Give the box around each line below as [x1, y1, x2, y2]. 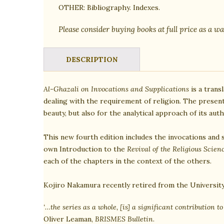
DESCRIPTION [66, 55, 117, 64]
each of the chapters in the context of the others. [43, 156, 211, 165]
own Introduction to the [43, 144, 127, 153]
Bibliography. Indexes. [85, 3, 160, 12]
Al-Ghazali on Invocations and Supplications [43, 84, 189, 93]
